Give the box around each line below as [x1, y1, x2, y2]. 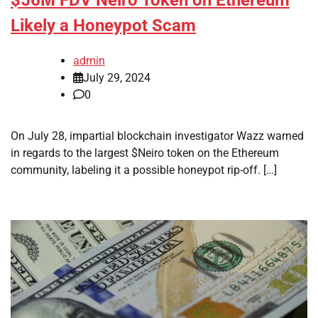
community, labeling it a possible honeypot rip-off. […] [11, 163, 277, 177]
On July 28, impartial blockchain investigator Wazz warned [11, 128, 304, 143]
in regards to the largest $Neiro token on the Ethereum [11, 146, 279, 160]
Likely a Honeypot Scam [11, 15, 196, 35]
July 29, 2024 [83, 70, 150, 84]
